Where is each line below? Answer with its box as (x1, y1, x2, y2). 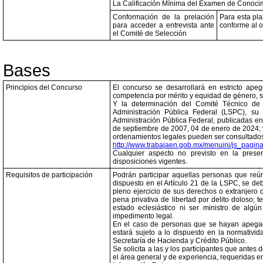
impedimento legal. (113, 212, 174, 220)
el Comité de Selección (113, 29, 187, 38)
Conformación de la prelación (113, 13, 214, 21)
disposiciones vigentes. (113, 157, 187, 166)
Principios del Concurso (6, 83, 82, 92)
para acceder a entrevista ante (113, 21, 214, 29)
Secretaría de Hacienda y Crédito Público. (113, 237, 247, 245)
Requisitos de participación (6, 171, 93, 179)
